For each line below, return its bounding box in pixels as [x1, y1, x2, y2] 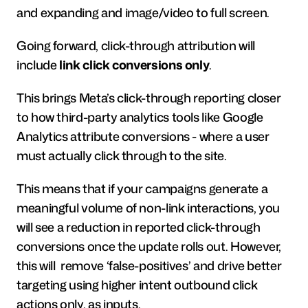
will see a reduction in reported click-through [16, 218, 261, 236]
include [16, 56, 60, 74]
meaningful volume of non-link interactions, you [16, 199, 280, 217]
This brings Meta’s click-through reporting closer [16, 89, 281, 107]
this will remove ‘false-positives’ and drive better [16, 256, 282, 274]
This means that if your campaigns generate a [16, 179, 268, 197]
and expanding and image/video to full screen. [16, 3, 269, 21]
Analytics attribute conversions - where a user [16, 127, 269, 145]
